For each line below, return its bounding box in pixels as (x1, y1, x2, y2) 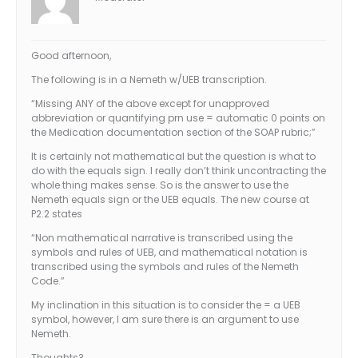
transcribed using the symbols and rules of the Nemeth (31, 260, 299, 274)
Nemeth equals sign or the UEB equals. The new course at (31, 193, 309, 207)
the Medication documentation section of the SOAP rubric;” (31, 125, 316, 140)
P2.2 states (31, 207, 82, 221)
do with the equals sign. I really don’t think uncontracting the (31, 164, 326, 178)
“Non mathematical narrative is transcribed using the (31, 231, 292, 245)
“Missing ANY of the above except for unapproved (31, 97, 269, 111)
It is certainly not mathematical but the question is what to (31, 149, 316, 164)
